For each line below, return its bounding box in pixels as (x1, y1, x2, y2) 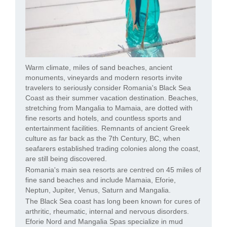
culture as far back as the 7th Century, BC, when (25, 134, 180, 142)
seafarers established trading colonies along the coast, (25, 144, 200, 153)
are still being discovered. (25, 154, 107, 163)
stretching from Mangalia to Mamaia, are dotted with (25, 103, 193, 112)
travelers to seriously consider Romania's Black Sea (25, 83, 191, 92)
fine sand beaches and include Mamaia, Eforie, (25, 175, 176, 184)
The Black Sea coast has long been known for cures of (25, 197, 200, 205)
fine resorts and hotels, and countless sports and (25, 113, 181, 122)
